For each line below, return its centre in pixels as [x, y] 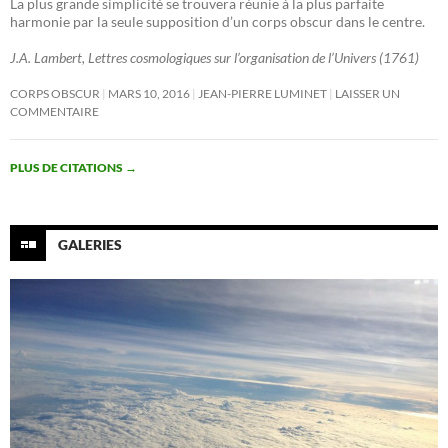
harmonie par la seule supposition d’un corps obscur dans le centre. [217, 21]
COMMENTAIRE [54, 111]
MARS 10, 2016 [149, 93]
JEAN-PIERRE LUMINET [262, 93]
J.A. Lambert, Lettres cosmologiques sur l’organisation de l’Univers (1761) [214, 57]
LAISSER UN [367, 93]
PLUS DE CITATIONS [67, 167]
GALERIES [90, 244]
